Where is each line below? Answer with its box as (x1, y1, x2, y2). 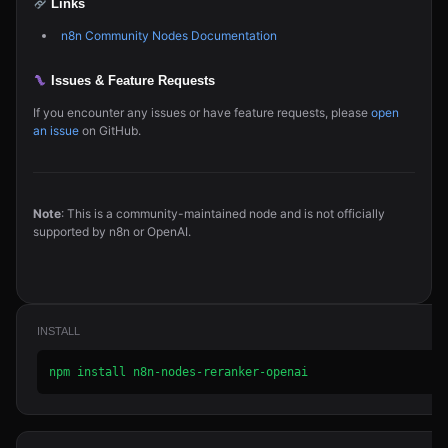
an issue (33, 123, 79, 138)
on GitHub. (79, 123, 141, 138)
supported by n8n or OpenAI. (33, 224, 191, 239)
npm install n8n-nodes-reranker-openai (49, 365, 308, 379)
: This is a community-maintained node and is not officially (61, 206, 385, 221)
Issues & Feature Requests (47, 74, 216, 88)
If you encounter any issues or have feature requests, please (33, 105, 371, 120)
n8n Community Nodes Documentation (61, 28, 277, 43)
